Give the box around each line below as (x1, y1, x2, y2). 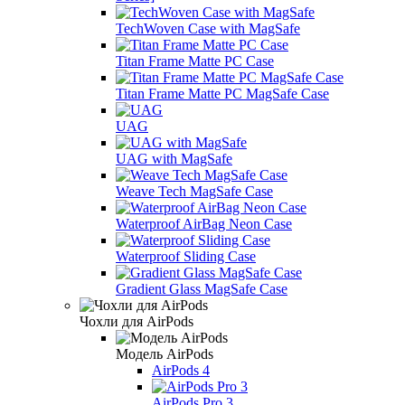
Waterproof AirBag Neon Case (116, 215, 292, 231)
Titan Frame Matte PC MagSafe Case (116, 85, 329, 101)
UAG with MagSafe (116, 150, 232, 166)
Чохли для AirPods (80, 313, 193, 329)
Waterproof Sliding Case (116, 248, 256, 264)
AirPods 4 (152, 362, 210, 378)
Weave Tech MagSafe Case (116, 183, 273, 199)
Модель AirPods (116, 345, 213, 362)
